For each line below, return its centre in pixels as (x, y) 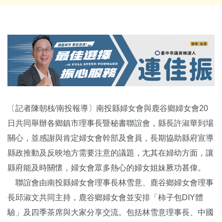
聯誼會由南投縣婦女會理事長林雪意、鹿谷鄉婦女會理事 (111, 182)
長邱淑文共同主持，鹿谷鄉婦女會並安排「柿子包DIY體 (105, 197)
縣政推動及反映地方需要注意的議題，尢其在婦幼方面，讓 (111, 153)
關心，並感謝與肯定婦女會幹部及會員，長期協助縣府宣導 (111, 138)
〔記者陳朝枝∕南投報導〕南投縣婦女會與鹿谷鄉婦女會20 (108, 108)
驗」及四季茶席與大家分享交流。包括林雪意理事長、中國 (111, 212)
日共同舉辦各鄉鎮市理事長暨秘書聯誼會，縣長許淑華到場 (111, 123)
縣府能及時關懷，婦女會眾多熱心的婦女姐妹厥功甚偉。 (107, 167)
